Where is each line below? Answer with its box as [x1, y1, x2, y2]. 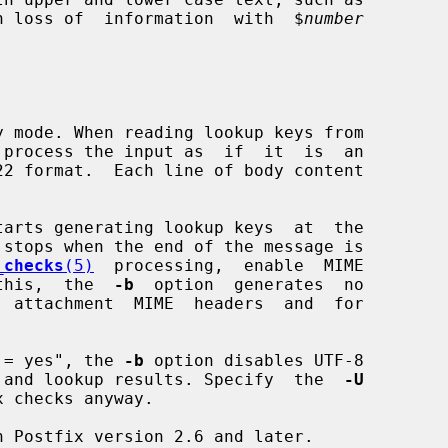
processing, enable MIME [94, 255, 364, 275]
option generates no [134, 274, 364, 294]
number [304, 8, 364, 28]
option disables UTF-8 [144, 350, 364, 370]
